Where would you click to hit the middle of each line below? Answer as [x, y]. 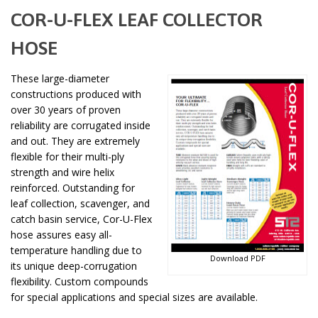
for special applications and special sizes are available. [134, 297]
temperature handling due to [76, 250]
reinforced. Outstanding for [73, 188]
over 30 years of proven [66, 110]
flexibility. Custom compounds [79, 281]
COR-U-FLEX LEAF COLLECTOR [137, 19]
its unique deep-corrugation [74, 266]
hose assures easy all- [61, 235]
